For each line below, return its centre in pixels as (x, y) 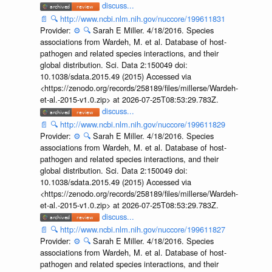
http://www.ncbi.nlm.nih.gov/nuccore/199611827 (142, 229)
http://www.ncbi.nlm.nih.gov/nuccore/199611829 (142, 124)
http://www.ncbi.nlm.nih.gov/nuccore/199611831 (142, 18)
